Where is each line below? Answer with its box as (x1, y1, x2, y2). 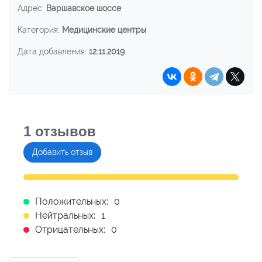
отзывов (31, 123, 96, 139)
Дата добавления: (18, 46, 89, 56)
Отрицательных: (35, 223, 105, 235)
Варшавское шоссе (46, 3, 121, 13)
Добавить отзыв (32, 147, 92, 157)
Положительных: (35, 195, 108, 207)
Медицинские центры (62, 25, 146, 35)
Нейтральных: (35, 209, 95, 221)
